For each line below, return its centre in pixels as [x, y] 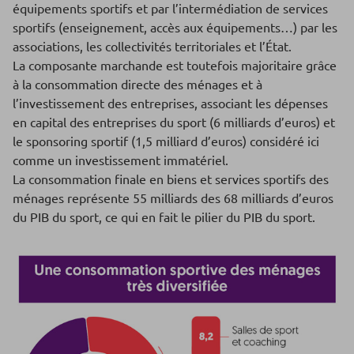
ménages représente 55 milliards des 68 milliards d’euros [173, 198]
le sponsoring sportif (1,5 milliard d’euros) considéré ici [166, 141]
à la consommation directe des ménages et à [137, 84]
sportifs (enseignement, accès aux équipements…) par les [175, 27]
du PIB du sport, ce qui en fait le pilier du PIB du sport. [164, 217]
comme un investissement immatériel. [121, 160]
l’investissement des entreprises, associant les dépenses [170, 103]
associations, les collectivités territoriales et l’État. [152, 46]
